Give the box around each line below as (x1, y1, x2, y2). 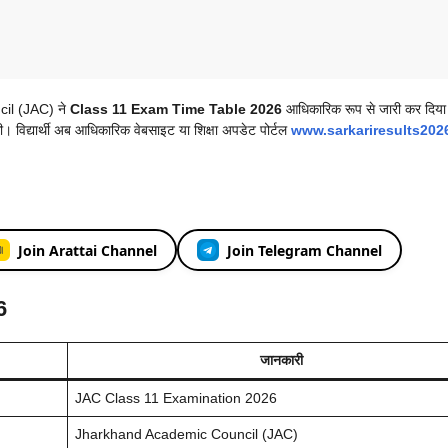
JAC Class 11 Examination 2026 (75, 390, 277, 407)
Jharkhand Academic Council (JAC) (75, 426, 298, 443)
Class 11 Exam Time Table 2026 (70, 101, 282, 118)
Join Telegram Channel (226, 240, 382, 260)
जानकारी (260, 352, 303, 369)
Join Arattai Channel (17, 240, 157, 260)
